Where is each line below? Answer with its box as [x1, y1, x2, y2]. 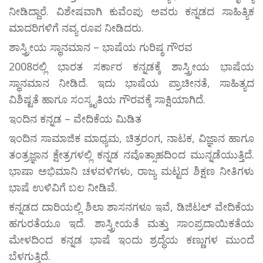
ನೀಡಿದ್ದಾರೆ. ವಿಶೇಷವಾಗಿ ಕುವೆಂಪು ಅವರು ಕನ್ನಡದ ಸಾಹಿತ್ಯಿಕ [9, 4, 254, 19]
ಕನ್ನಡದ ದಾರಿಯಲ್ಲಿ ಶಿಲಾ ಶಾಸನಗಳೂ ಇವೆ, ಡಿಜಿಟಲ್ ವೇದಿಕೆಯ [9, 200, 254, 214]
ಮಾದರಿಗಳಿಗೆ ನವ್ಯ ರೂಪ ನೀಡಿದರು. [9, 21, 144, 35]
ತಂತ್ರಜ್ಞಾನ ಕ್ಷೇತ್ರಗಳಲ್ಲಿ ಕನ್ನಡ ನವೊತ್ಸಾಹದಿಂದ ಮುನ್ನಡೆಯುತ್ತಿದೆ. [9, 147, 254, 162]
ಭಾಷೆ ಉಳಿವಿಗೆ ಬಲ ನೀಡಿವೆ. [9, 180, 117, 195]
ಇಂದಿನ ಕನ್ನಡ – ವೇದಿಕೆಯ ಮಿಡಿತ [9, 112, 141, 126]
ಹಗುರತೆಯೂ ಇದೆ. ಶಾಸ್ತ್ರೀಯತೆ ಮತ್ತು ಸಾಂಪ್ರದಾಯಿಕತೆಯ [9, 216, 254, 231]
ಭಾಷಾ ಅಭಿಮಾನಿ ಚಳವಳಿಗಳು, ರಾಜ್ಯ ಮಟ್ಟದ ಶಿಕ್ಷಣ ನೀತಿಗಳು [9, 164, 254, 178]
